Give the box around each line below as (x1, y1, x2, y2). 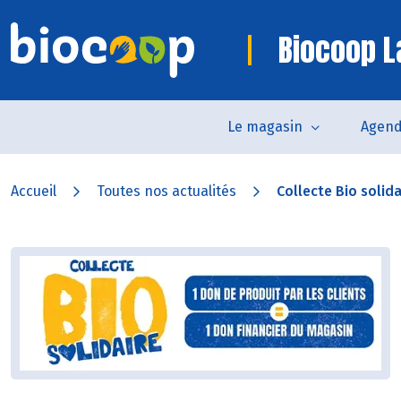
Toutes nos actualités (97, 183, 236, 200)
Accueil (11, 183, 56, 200)
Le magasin (226, 118, 303, 135)
